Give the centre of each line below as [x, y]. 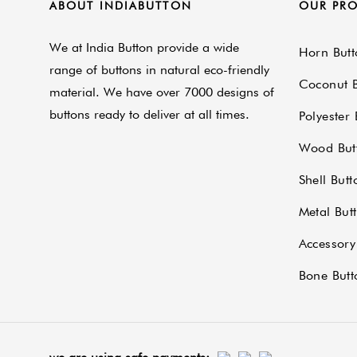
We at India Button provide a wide [144, 47]
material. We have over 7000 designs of [162, 92]
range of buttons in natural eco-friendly [159, 69]
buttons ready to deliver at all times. [149, 114]
